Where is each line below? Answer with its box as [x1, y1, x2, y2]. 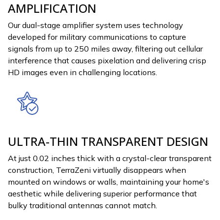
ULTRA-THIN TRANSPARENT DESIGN [8, 133, 208, 150]
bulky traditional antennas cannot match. [8, 200, 157, 211]
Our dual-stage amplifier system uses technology [8, 20, 183, 30]
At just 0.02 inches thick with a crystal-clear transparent [8, 153, 212, 164]
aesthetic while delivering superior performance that [8, 189, 197, 199]
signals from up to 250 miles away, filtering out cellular [8, 44, 203, 54]
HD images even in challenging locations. [8, 67, 157, 78]
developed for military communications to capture [8, 32, 186, 42]
